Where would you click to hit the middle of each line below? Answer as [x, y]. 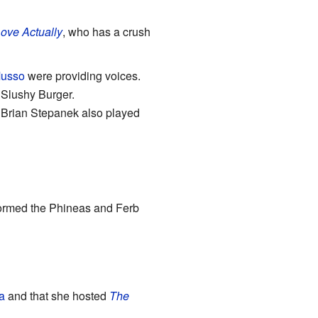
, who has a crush [106, 32]
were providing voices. [82, 76]
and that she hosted [57, 296]
